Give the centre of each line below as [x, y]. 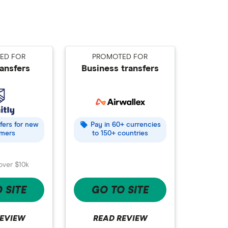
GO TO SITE [120, 190]
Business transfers [120, 69]
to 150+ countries [120, 134]
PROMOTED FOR [120, 57]
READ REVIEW [120, 218]
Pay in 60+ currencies [125, 125]
